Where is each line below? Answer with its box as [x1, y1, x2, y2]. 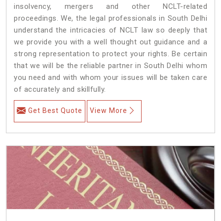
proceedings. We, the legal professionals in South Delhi [14, 13, 207, 23]
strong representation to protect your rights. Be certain [14, 49, 207, 58]
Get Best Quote [28, 106, 82, 114]
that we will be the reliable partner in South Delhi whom [14, 61, 207, 70]
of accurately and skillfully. [14, 84, 106, 94]
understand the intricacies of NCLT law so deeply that [14, 25, 207, 35]
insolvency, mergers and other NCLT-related [14, 1, 207, 11]
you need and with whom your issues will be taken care [14, 73, 207, 82]
